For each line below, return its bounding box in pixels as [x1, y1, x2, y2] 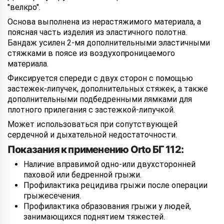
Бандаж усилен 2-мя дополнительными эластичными [7, 38, 210, 47]
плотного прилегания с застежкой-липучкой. [7, 105, 175, 114]
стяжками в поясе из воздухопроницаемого [7, 48, 175, 58]
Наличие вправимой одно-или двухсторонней [23, 159, 195, 169]
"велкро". [7, 2, 40, 12]
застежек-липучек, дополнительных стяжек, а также [7, 84, 208, 93]
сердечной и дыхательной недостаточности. [7, 130, 177, 139]
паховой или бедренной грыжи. [23, 170, 141, 179]
